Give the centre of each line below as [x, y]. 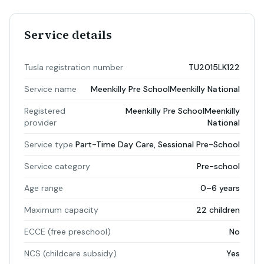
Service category [57, 166]
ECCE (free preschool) [67, 232]
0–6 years [220, 188]
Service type [49, 144]
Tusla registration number [74, 67]
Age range [44, 188]
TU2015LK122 [214, 67]
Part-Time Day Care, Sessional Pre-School [158, 144]
